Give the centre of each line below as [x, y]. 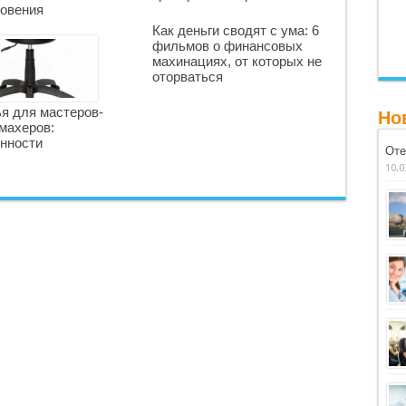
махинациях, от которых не [237, 61]
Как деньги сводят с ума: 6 [235, 30]
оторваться [187, 77]
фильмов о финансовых [227, 46]
